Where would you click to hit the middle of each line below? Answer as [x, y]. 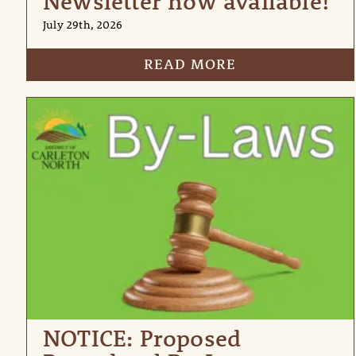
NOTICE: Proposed [142, 339]
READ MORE [190, 64]
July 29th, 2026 [83, 25]
